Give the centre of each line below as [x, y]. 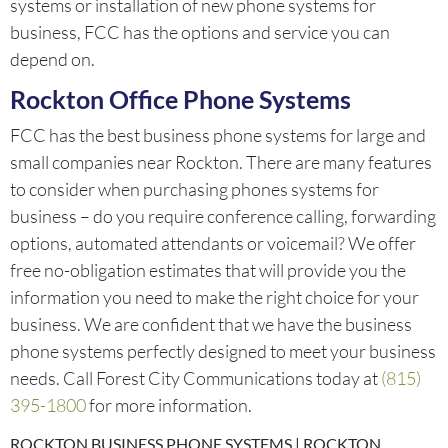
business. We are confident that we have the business [211, 324]
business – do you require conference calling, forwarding [223, 216]
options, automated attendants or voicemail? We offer [213, 243]
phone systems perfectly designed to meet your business [223, 351]
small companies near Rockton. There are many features [221, 162]
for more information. [169, 405]
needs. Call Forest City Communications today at [195, 378]
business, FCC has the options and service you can [200, 31]
